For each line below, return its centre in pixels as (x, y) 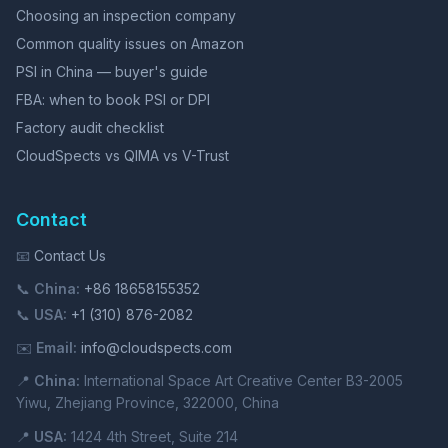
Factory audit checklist (90, 127)
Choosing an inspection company (126, 15)
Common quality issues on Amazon (130, 43)
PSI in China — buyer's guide (112, 71)
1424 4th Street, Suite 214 (152, 436)
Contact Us (70, 255)
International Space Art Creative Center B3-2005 (241, 380)
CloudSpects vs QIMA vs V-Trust (122, 155)
